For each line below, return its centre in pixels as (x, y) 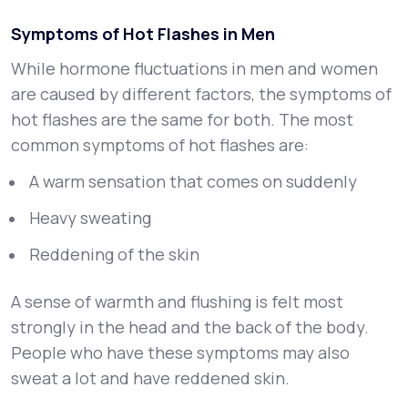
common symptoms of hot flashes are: (160, 145)
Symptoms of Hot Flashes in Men (143, 34)
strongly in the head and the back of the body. (190, 327)
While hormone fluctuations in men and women (194, 68)
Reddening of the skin (114, 254)
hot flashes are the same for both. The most (182, 119)
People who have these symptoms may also (180, 352)
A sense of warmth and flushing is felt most (177, 301)
